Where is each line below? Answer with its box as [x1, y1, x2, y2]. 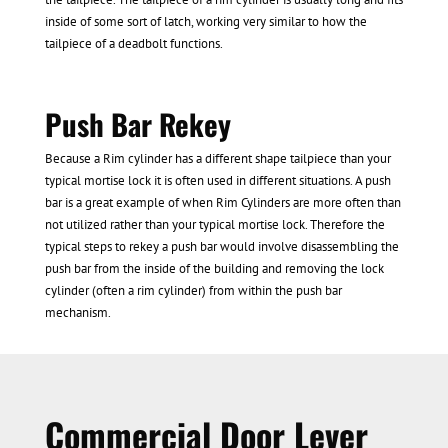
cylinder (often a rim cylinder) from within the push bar [44, 282, 342, 300]
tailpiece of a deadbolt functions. [44, 35, 223, 53]
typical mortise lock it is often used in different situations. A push [44, 172, 391, 190]
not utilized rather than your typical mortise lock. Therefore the [44, 216, 385, 234]
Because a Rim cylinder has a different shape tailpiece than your [44, 150, 391, 168]
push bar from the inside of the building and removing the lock [44, 260, 384, 278]
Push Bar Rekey [44, 102, 231, 146]
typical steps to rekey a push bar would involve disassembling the [44, 238, 399, 256]
